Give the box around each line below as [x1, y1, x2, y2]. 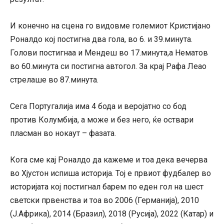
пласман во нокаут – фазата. [10, 128, 116, 138]
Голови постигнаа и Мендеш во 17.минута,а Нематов [10, 48, 208, 58]
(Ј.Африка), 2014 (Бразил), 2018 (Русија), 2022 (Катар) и [10, 209, 213, 219]
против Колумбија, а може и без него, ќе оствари [10, 115, 193, 125]
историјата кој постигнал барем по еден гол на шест [10, 182, 203, 192]
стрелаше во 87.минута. [10, 75, 98, 85]
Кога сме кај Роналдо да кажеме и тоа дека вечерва [10, 155, 207, 165]
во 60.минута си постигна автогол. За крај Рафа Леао [10, 61, 206, 71]
